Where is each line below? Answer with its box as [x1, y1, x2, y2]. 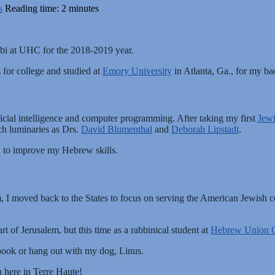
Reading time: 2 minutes [5, 2, 99, 14]
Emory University [103, 65, 172, 76]
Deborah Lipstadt [171, 124, 239, 135]
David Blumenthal [81, 124, 152, 135]
